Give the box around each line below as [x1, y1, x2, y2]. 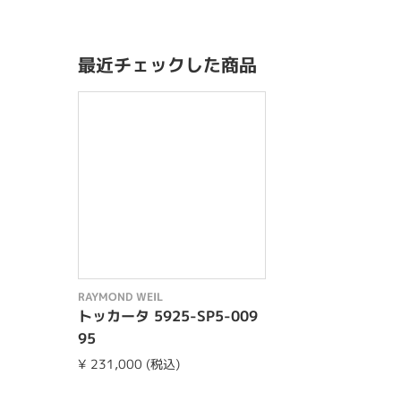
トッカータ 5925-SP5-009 [78, 306, 258, 326]
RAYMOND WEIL [78, 289, 163, 304]
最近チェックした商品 [78, 52, 257, 77]
